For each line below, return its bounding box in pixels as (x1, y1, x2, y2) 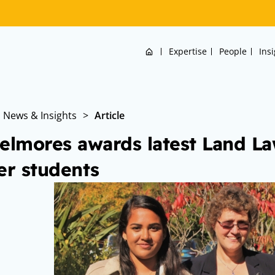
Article (95, 109, 125, 122)
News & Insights (3, 109, 77, 122)
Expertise (168, 45, 207, 57)
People (219, 45, 247, 57)
